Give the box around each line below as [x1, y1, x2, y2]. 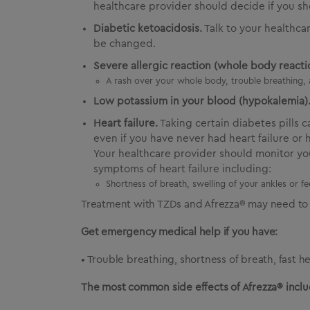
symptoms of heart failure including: [93, 164, 271, 174]
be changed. [93, 39, 156, 49]
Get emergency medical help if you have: [81, 227, 278, 237]
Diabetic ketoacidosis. [93, 24, 202, 34]
